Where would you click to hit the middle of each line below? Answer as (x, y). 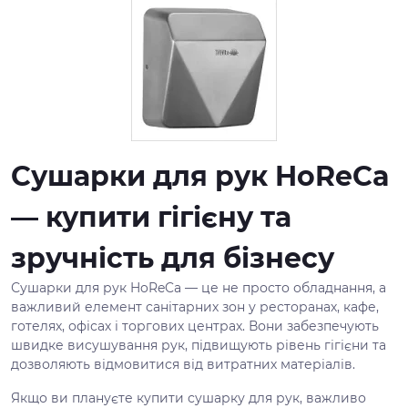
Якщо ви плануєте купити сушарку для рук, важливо (189, 398)
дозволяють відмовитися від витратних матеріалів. (183, 364)
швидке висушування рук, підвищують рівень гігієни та (199, 345)
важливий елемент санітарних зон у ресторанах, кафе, (195, 307)
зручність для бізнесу (173, 258)
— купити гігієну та (151, 217)
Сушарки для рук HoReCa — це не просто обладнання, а (199, 288)
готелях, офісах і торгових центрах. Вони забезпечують (195, 326)
